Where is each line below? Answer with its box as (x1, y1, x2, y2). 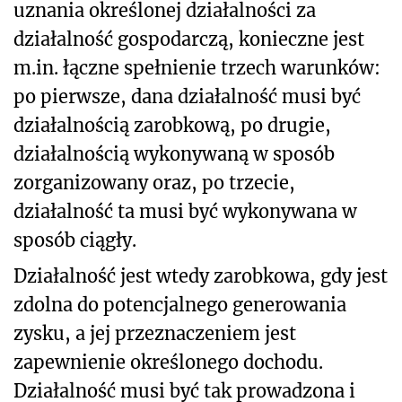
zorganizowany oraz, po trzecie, (13, 170, 295, 194)
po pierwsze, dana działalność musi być (13, 84, 361, 108)
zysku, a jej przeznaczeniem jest (13, 321, 296, 345)
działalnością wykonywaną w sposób (13, 142, 335, 165)
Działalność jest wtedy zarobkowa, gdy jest (13, 264, 388, 287)
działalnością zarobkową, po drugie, (13, 113, 331, 136)
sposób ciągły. (13, 228, 136, 251)
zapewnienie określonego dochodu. (13, 350, 323, 373)
